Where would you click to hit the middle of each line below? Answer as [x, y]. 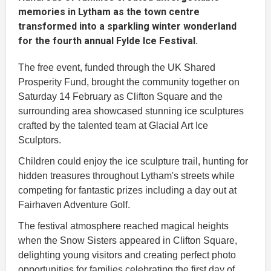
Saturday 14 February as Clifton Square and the [120, 96]
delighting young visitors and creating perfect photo [127, 255]
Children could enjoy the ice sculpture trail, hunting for [133, 161]
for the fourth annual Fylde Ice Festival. [108, 41]
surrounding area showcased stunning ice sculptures [131, 111]
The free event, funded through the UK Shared [117, 67]
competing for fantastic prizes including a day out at [127, 190]
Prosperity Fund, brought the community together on [129, 82]
